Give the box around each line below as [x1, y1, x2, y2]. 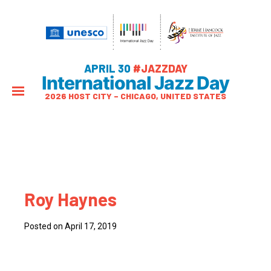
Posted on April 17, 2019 [24, 221, 117, 231]
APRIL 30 [83, 62, 133, 75]
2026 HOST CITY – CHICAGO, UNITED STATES [45, 91, 226, 101]
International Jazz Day [42, 72, 229, 94]
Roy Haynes [24, 188, 117, 210]
